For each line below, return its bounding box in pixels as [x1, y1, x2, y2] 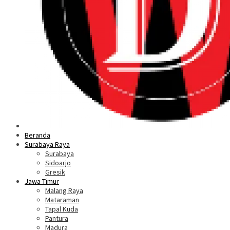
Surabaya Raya [25, 140, 70, 149]
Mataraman [45, 195, 79, 204]
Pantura [45, 214, 68, 223]
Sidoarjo [45, 158, 71, 167]
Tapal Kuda [45, 204, 78, 214]
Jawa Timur [25, 177, 59, 186]
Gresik [45, 167, 65, 177]
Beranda [25, 130, 50, 140]
